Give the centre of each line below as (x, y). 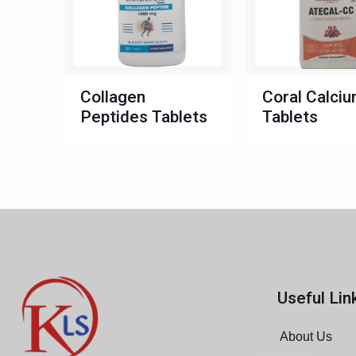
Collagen (112, 97)
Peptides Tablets (143, 116)
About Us (306, 337)
